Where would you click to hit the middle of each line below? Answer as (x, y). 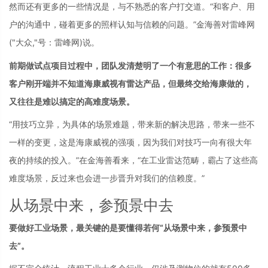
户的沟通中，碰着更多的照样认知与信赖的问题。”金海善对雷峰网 (132, 24)
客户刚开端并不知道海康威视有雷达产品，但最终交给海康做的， (130, 83)
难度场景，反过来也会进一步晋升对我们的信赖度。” (107, 178)
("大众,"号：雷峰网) (46, 42)
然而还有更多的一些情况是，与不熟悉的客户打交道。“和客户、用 (132, 6)
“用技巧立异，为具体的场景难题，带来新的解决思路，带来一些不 (132, 124)
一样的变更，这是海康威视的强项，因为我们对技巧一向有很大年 (130, 142)
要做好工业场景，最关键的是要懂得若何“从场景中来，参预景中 (128, 227)
